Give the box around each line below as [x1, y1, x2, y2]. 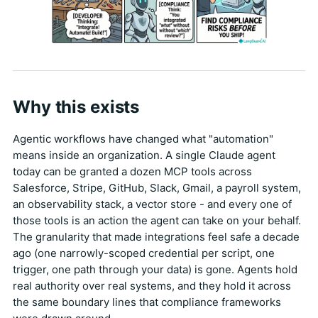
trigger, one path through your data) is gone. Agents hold [13, 263, 297, 277]
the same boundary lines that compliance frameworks [13, 295, 281, 309]
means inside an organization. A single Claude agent [13, 148, 275, 163]
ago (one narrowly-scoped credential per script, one [13, 246, 275, 261]
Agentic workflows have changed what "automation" [13, 132, 273, 146]
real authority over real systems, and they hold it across [13, 279, 291, 293]
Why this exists [13, 97, 140, 118]
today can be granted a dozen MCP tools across [13, 165, 252, 179]
